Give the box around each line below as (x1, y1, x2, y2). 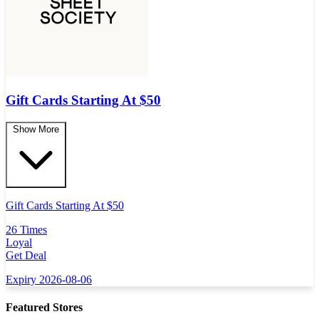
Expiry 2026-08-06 (6, 273, 92, 286)
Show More (13, 123, 59, 135)
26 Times (6, 223, 47, 236)
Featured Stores (6, 300, 83, 313)
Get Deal (6, 249, 46, 261)
